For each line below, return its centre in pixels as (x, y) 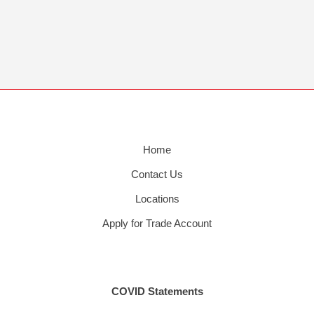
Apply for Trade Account (157, 224)
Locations (157, 199)
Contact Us (157, 175)
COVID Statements (157, 292)
